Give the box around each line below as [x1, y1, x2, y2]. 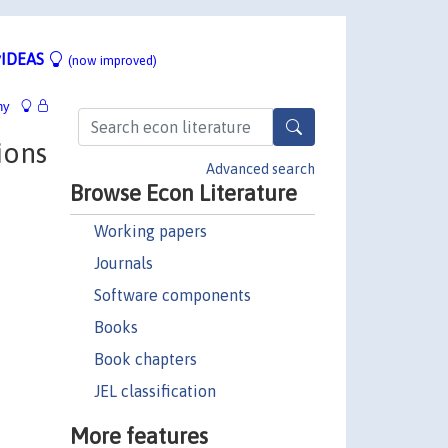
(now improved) [68, 52, 157, 68]
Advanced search [206, 160, 315, 177]
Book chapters [93, 349, 197, 368]
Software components [93, 285, 251, 304]
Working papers [93, 221, 207, 240]
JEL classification [93, 381, 216, 400]
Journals [93, 253, 153, 272]
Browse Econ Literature [69, 179, 297, 206]
